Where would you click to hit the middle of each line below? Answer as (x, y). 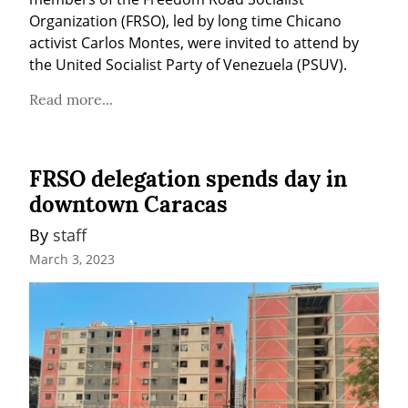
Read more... (71, 99)
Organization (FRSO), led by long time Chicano (185, 20)
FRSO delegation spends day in (188, 178)
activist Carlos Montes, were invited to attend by (194, 42)
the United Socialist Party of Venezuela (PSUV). (188, 64)
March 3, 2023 (72, 260)
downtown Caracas (128, 204)
